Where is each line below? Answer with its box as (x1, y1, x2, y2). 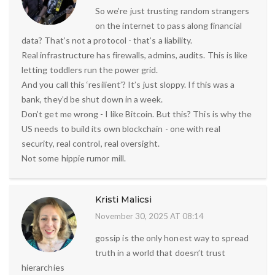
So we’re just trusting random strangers (95, 5, 249, 16)
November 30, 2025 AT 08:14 (95, 211, 204, 221)
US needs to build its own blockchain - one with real (21, 123, 220, 134)
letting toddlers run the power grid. (21, 64, 158, 75)
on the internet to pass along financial (95, 20, 242, 31)
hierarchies (21, 261, 64, 273)
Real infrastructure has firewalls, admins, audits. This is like (21, 49, 248, 60)
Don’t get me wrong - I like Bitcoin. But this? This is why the (21, 108, 252, 119)
